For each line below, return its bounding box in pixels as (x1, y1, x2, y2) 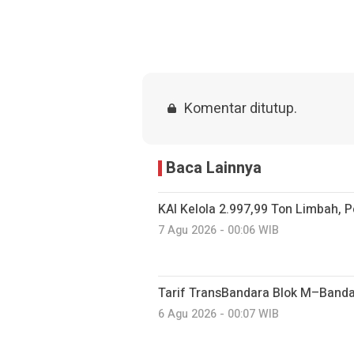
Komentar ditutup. (183, 97, 297, 119)
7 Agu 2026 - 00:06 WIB (158, 221, 279, 239)
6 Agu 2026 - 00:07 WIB (158, 305, 279, 322)
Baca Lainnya (166, 156, 262, 179)
